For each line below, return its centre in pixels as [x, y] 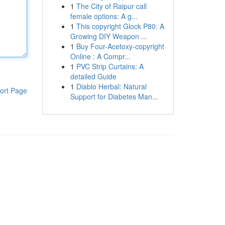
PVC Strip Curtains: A [110, 66]
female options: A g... [104, 16]
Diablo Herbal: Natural [111, 86]
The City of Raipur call [111, 6]
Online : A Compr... [100, 56]
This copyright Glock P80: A [120, 26]
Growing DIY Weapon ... [108, 36]
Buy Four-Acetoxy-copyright [120, 46]
